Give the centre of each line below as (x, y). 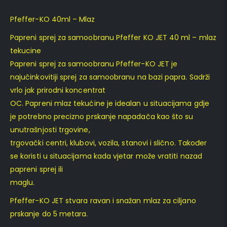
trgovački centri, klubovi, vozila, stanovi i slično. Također (109, 143)
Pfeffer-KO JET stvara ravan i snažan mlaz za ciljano (103, 200)
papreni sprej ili (37, 169)
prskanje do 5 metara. (49, 214)
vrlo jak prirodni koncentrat (58, 90)
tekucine (26, 50)
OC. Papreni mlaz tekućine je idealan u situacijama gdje (110, 103)
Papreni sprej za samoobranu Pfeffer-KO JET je (94, 64)
